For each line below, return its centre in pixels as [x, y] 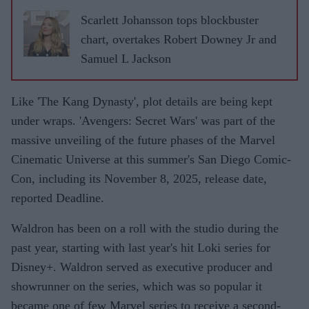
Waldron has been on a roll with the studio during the [145, 228]
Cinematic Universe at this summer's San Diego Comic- [151, 159]
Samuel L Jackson [126, 58]
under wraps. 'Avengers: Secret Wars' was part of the [143, 120]
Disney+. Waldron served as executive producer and [142, 267]
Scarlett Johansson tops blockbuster [170, 20]
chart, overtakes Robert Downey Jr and [179, 39]
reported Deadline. [58, 198]
